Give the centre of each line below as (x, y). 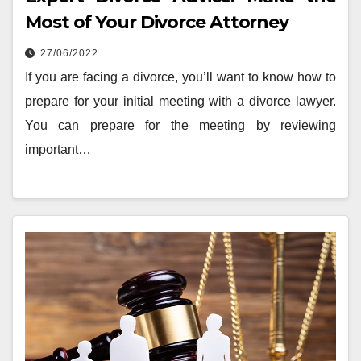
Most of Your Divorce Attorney (157, 22)
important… (58, 149)
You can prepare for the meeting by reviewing (180, 125)
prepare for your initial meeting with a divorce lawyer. (180, 101)
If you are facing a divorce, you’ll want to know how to (180, 77)
